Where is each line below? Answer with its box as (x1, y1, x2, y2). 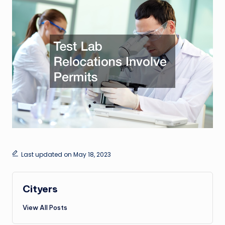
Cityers (23, 182, 58, 195)
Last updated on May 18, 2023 (21, 150, 111, 159)
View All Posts (23, 203, 67, 211)
